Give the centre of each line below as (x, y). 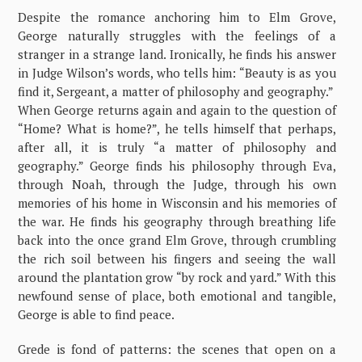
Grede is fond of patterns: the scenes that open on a (177, 349)
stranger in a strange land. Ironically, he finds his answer (177, 54)
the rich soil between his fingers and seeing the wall (177, 259)
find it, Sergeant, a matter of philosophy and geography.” (177, 91)
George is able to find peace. (97, 314)
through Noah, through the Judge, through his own (177, 184)
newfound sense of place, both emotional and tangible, (177, 296)
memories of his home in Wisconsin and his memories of (177, 203)
